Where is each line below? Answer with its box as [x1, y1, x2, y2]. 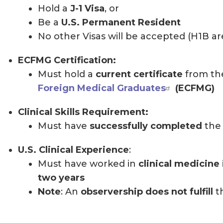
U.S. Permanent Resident [61, 16, 183, 28]
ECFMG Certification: [18, 54, 118, 66]
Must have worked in [38, 158, 138, 169]
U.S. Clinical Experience [18, 144, 129, 155]
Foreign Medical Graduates [38, 82, 166, 94]
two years [38, 172, 85, 183]
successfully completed [90, 120, 202, 131]
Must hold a [38, 68, 96, 80]
